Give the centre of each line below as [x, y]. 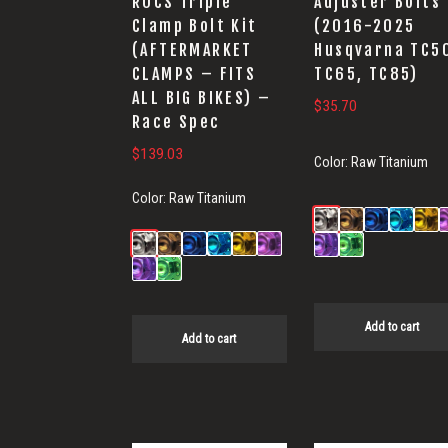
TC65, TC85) [366, 74]
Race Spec [176, 122]
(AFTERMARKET [192, 50]
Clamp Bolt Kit [195, 26]
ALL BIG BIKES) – [202, 98]
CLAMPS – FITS [194, 74]
